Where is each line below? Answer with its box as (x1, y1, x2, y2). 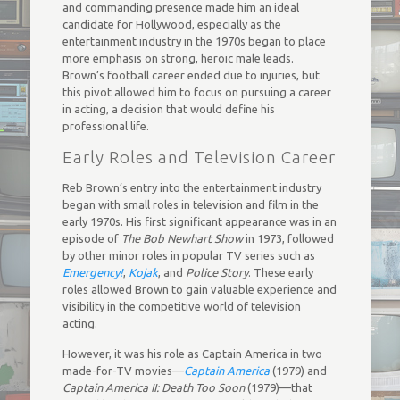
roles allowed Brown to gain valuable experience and (62, 283, 337, 296)
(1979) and (269, 364, 327, 377)
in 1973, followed (242, 232, 334, 245)
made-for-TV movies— (62, 364, 184, 377)
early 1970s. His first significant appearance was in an (62, 215, 337, 228)
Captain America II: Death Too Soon (62, 381, 245, 394)
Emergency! (62, 266, 123, 279)
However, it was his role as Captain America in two (62, 347, 322, 360)
